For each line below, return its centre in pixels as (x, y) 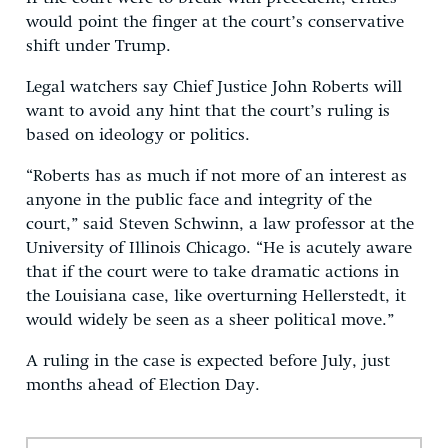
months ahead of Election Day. (143, 385)
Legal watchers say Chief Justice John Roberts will (214, 87)
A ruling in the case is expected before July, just (208, 361)
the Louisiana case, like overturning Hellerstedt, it (216, 296)
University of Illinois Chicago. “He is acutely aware (219, 248)
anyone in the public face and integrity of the (199, 200)
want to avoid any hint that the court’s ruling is (208, 111)
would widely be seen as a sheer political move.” (210, 320)
